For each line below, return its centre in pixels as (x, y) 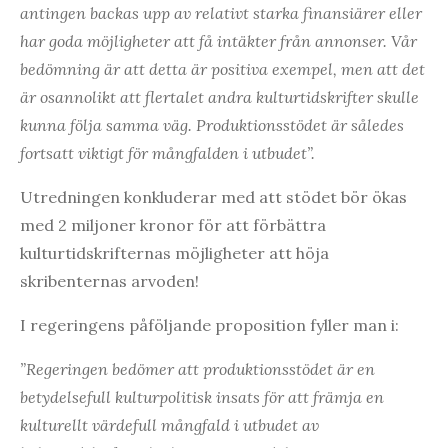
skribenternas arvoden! (109, 280)
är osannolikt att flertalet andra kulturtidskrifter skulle (219, 96)
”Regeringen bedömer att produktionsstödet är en (197, 368)
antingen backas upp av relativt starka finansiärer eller (221, 12)
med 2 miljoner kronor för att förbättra (173, 224)
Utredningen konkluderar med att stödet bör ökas (213, 196)
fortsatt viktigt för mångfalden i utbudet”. (167, 152)
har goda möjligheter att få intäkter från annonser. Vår (218, 40)
